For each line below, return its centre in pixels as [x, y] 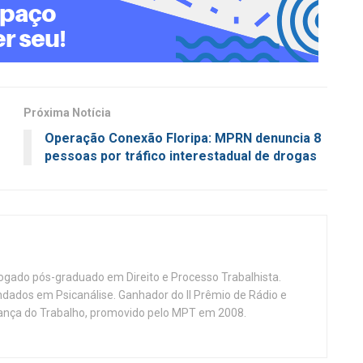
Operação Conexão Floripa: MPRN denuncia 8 [183, 139]
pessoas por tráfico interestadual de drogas [181, 156]
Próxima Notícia [67, 113]
